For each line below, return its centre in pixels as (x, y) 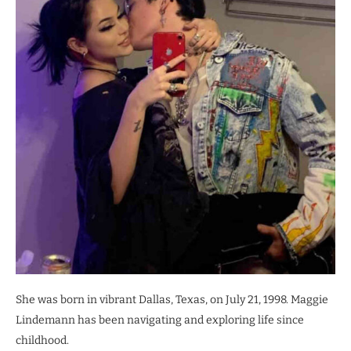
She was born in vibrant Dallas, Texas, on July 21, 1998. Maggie (172, 300)
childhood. (42, 340)
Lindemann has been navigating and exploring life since (160, 320)
